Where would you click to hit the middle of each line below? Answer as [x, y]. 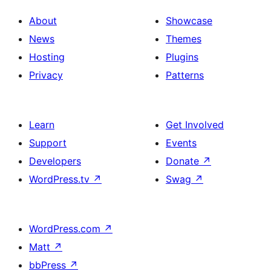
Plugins [182, 57]
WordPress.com [66, 229]
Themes [184, 39]
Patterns [185, 75]
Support [48, 143]
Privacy [46, 75]
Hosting [47, 57]
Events [181, 143]
